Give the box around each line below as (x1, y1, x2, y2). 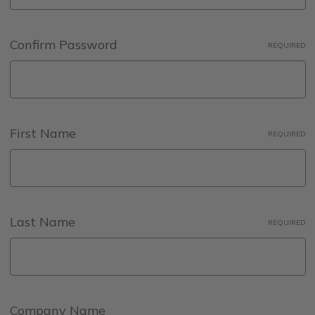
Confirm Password (9, 37, 117, 53)
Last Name (9, 214, 75, 230)
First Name (9, 125, 76, 141)
